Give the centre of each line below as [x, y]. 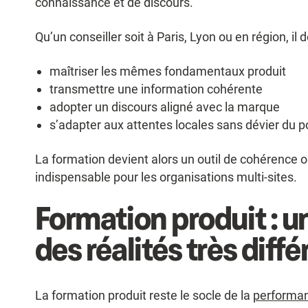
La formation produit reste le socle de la [144, 296]
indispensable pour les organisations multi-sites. [166, 177]
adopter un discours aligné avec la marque [165, 107]
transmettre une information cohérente [156, 89]
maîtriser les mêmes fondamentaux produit [168, 71]
